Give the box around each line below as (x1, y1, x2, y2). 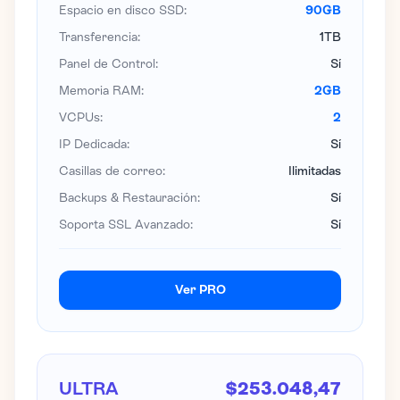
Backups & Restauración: (59, 190, 200, 205)
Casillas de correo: (59, 163, 165, 179)
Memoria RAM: (59, 83, 144, 98)
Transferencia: (59, 29, 140, 45)
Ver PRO (174, 282, 226, 297)
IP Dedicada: (59, 137, 129, 152)
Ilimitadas (288, 163, 341, 179)
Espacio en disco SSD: (59, 3, 187, 18)
